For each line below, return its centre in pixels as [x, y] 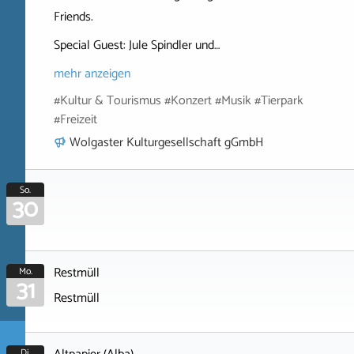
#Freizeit [75, 120]
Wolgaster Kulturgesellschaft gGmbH [167, 143]
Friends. [73, 17]
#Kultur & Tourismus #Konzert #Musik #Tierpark [179, 101]
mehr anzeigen [92, 74]
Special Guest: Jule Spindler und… [137, 46]
